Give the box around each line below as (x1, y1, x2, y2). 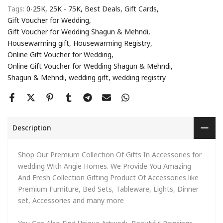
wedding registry (112, 72, 166, 82)
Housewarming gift (7, 38, 69, 48)
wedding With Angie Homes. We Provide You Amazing (18, 161, 191, 171)
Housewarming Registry (73, 38, 150, 48)
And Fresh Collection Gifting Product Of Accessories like (18, 172, 199, 182)
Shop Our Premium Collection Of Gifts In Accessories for (18, 149, 202, 159)
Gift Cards (124, 3, 157, 13)
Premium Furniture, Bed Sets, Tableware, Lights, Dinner (18, 184, 199, 194)
